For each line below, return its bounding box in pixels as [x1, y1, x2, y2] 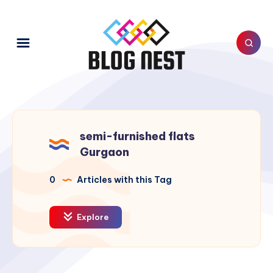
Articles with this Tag [75, 174, 172, 186]
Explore [75, 212, 108, 222]
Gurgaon [80, 145, 129, 160]
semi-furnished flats [80, 129, 195, 144]
